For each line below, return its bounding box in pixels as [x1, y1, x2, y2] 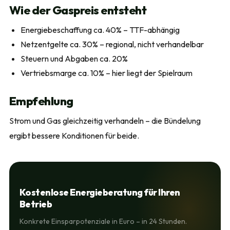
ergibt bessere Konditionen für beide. [9, 130, 139, 141]
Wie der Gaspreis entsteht [9, 3, 147, 17]
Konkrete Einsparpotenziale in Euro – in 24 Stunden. [19, 217, 187, 226]
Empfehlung [9, 93, 73, 108]
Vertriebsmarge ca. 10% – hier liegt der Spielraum [20, 68, 193, 78]
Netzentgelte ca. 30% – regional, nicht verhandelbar [20, 39, 204, 49]
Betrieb [19, 198, 52, 210]
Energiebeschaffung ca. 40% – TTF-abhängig [20, 25, 180, 35]
